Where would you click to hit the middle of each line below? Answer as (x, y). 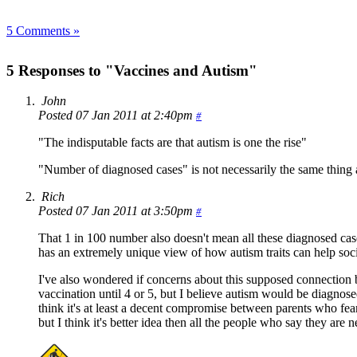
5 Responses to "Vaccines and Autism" (132, 70)
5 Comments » (43, 30)
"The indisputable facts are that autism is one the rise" (173, 143)
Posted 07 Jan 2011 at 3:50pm (117, 211)
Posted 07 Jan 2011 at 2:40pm (117, 116)
